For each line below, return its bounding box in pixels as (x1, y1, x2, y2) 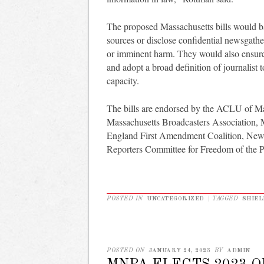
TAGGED (212, 196, 240, 202)
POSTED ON (107, 247, 147, 253)
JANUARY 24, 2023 (148, 247, 210, 253)
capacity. (107, 74, 139, 87)
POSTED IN (107, 196, 145, 202)
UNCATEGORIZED (147, 196, 204, 202)
